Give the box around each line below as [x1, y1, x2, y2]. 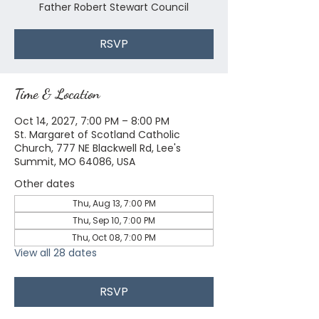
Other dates [14, 177, 75, 191]
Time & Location [14, 85, 100, 103]
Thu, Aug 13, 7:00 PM [72, 197, 156, 209]
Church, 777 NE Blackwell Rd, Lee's [14, 141, 181, 155]
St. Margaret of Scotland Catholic [14, 127, 180, 142]
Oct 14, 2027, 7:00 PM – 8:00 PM [14, 114, 169, 128]
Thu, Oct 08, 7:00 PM [72, 231, 156, 244]
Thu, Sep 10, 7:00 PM [73, 214, 155, 226]
